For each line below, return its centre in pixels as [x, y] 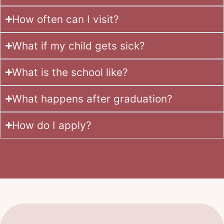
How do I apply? [52, 125]
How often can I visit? [66, 19]
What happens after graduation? [92, 98]
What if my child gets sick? [79, 45]
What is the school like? [70, 72]
